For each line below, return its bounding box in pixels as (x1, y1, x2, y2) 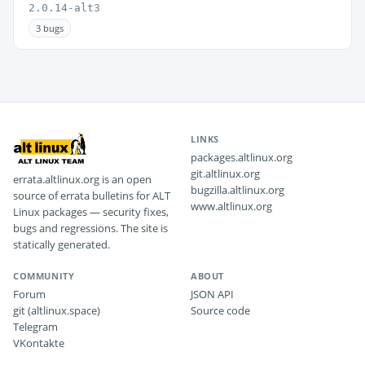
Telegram (13, 319, 58, 334)
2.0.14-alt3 (29, 2, 100, 14)
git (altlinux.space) (13, 303, 100, 318)
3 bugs (36, 22, 64, 34)
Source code (191, 303, 250, 318)
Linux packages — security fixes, (13, 204, 169, 219)
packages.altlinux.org (191, 150, 292, 165)
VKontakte (13, 336, 64, 350)
